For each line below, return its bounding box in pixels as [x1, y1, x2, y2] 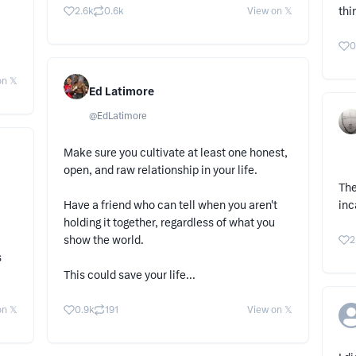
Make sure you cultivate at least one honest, [63, 146, 288, 160]
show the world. [63, 234, 144, 247]
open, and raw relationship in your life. [63, 164, 257, 177]
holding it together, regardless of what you [63, 216, 275, 230]
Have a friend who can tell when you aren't [63, 199, 277, 212]
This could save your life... [63, 269, 195, 282]
